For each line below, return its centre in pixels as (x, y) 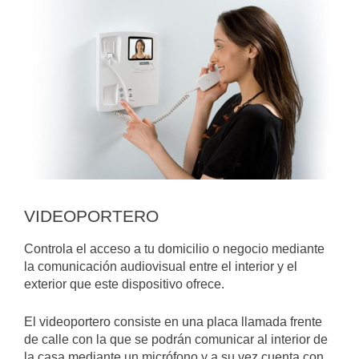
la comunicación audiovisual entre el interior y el (161, 266)
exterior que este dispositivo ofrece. (124, 284)
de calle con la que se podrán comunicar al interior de (176, 339)
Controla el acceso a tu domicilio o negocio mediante (174, 248)
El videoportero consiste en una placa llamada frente (173, 321)
